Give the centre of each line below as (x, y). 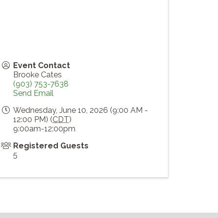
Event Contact (42, 66)
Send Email (33, 93)
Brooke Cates (37, 75)
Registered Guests (51, 146)
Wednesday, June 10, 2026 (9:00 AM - (81, 110)
